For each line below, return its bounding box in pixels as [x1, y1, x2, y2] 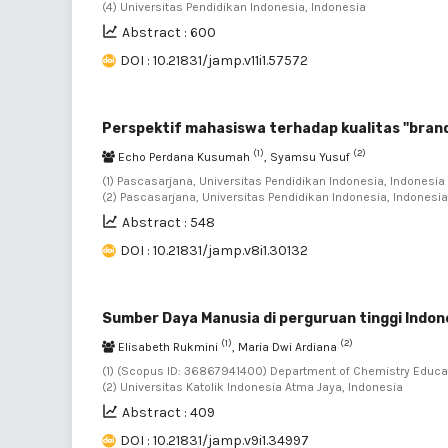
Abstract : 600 [122, 23, 216, 41]
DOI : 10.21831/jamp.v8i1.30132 [120, 241, 308, 259]
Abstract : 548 [122, 213, 215, 231]
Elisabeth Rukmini [115, 339, 221, 354]
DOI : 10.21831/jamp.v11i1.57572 [120, 51, 308, 69]
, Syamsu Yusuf [264, 149, 353, 164]
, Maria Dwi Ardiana [232, 339, 340, 354]
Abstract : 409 [122, 403, 215, 421]
